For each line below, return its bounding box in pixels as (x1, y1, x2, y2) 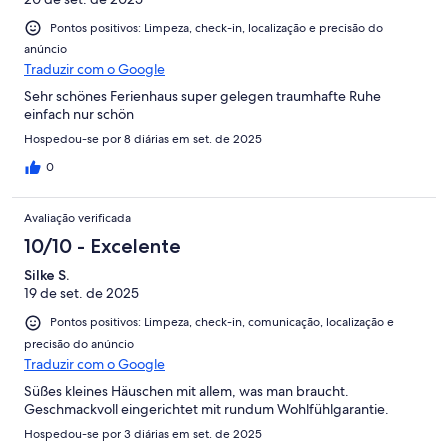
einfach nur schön (24, 105, 134, 124)
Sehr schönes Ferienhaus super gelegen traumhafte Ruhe (24, 87, 381, 106)
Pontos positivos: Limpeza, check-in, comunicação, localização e (50, 314, 394, 331)
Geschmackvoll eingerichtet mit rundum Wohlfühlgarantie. (24, 399, 389, 418)
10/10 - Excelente (24, 234, 181, 259)
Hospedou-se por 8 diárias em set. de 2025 (24, 131, 262, 148)
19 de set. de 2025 (24, 284, 139, 303)
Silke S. (24, 266, 69, 285)
